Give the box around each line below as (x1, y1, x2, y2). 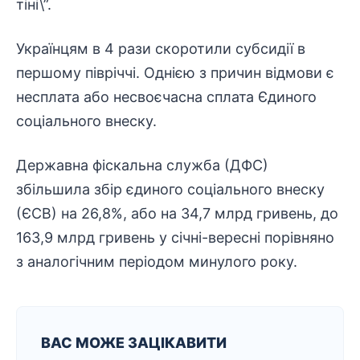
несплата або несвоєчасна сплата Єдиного (16, 88, 317, 105)
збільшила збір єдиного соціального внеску (16, 181, 325, 198)
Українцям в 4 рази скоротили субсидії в (16, 40, 305, 57)
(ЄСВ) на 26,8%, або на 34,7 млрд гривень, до (16, 205, 338, 222)
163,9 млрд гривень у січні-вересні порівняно (16, 229, 334, 246)
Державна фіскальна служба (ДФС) (16, 157, 268, 174)
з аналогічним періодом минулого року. (16, 253, 297, 270)
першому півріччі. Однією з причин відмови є (16, 64, 334, 81)
